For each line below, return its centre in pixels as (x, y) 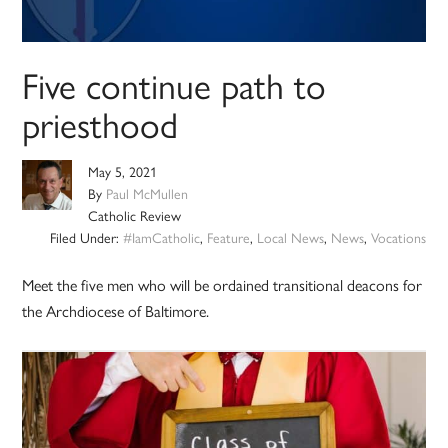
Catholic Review (135, 215)
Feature (228, 237)
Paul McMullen (147, 193)
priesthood (100, 123)
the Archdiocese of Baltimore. (116, 311)
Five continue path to (174, 84)
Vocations (398, 237)
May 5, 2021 (123, 171)
